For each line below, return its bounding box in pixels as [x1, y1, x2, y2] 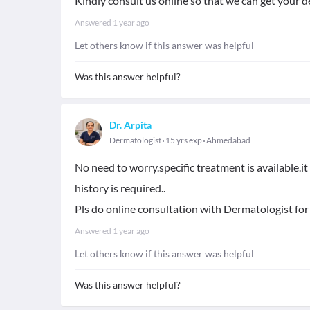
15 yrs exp [164, 135, 203, 145]
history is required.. [75, 181, 165, 194]
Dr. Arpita [109, 119, 152, 131]
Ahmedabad [206, 135, 250, 145]
